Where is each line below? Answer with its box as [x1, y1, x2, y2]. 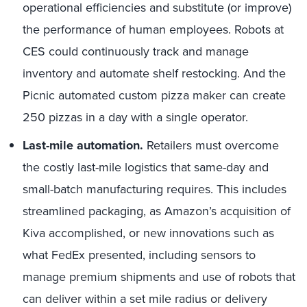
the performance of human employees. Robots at [23, 21, 284, 38]
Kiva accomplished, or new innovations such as [23, 224, 274, 242]
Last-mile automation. [23, 136, 143, 154]
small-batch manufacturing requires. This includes [23, 180, 286, 198]
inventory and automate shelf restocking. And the [23, 64, 286, 82]
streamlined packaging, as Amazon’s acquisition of [23, 202, 291, 220]
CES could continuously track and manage [23, 42, 249, 60]
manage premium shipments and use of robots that [23, 268, 295, 286]
